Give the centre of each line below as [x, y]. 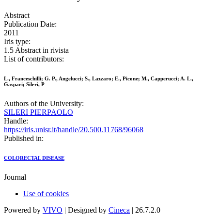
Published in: [24, 139]
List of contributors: [34, 59]
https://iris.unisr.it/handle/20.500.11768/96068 [74, 130]
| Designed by [85, 210]
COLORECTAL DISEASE [34, 158]
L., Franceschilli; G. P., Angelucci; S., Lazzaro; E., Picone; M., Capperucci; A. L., [99, 79]
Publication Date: [30, 24]
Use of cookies [46, 194]
